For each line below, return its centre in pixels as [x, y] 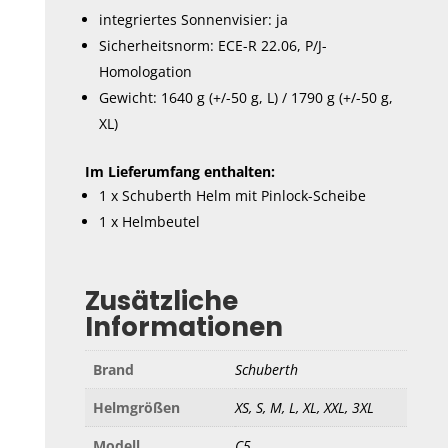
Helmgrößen [137, 408]
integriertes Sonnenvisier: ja [194, 20]
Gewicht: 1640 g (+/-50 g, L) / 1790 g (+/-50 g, [246, 98]
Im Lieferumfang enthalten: [180, 172]
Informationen [184, 327]
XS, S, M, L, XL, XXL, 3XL [305, 408]
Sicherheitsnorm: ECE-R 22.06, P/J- [213, 46]
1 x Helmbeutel [150, 222]
